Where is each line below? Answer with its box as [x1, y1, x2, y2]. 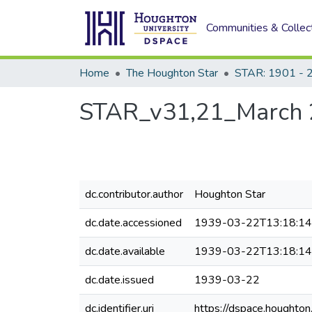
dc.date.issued [85, 272, 154, 288]
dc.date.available [85, 244, 165, 259]
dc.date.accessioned [85, 215, 182, 231]
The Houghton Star [126, 65, 218, 81]
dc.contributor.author [85, 187, 183, 202]
